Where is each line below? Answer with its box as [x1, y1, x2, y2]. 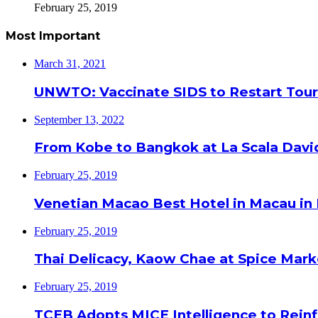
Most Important [6, 28, 100, 43]
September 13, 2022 [34, 113, 124, 126]
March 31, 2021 [34, 57, 106, 70]
